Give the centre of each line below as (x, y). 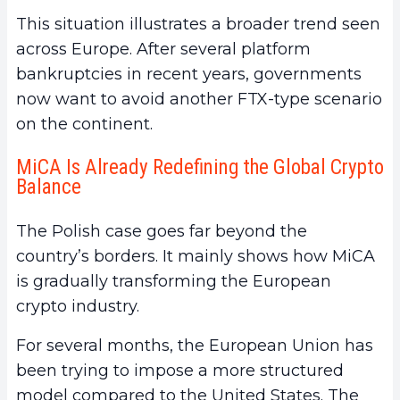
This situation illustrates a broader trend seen (198, 25)
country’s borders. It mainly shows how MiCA (196, 257)
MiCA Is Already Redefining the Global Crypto (200, 168)
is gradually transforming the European (174, 282)
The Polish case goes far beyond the (162, 232)
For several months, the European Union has (195, 346)
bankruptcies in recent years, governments (189, 75)
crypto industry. (78, 307)
